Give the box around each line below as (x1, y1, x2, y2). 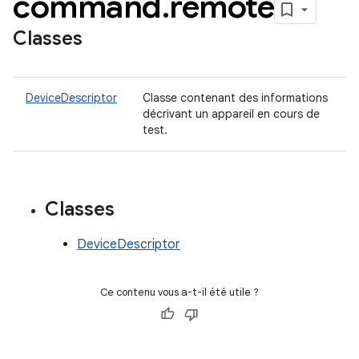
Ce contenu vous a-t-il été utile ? (100, 285, 259, 299)
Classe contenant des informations (143, 91, 328, 105)
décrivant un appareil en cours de (143, 107, 320, 121)
